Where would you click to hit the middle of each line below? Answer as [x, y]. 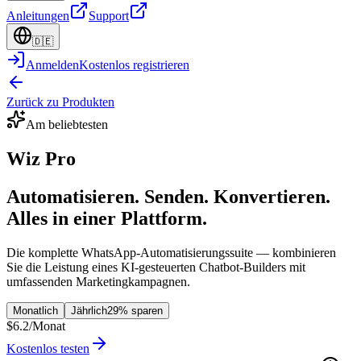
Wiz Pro [41, 158]
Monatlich [35, 310]
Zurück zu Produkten [60, 102]
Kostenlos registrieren [134, 65]
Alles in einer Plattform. [107, 218]
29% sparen [135, 310]
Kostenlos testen [48, 348]
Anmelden [52, 65]
